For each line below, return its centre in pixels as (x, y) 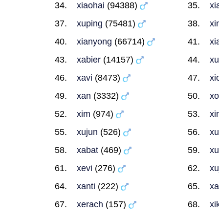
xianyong (94, 42)
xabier (89, 60)
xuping (90, 23)
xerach (90, 204)
